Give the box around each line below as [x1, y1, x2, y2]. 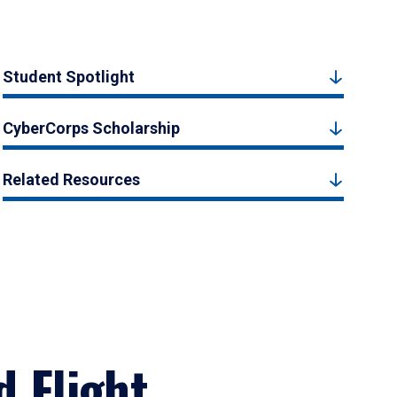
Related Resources [3, 170, 141, 189]
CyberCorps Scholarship [3, 119, 181, 137]
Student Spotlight [3, 67, 136, 86]
